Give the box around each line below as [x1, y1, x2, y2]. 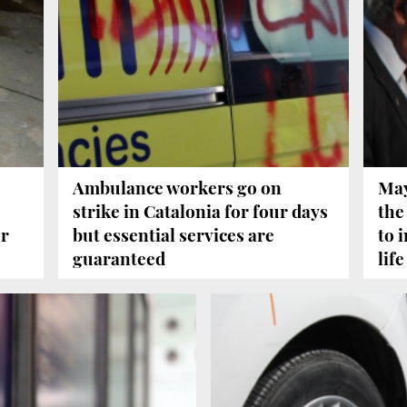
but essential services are [73, 223, 274, 247]
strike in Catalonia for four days [73, 199, 328, 223]
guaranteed [73, 246, 165, 271]
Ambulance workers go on [73, 175, 282, 200]
